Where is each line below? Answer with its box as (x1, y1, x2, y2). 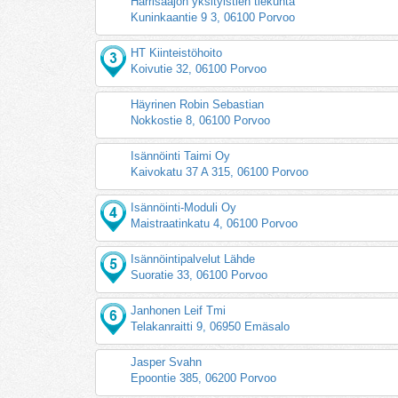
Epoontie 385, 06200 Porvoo (131, 370, 277, 385)
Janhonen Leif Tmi (131, 303, 227, 317)
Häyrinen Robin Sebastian (131, 97, 265, 111)
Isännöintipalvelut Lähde (131, 251, 256, 266)
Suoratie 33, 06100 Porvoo (131, 267, 268, 282)
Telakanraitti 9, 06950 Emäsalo (131, 319, 291, 333)
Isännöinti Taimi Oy (131, 148, 231, 163)
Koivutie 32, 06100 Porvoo (131, 61, 267, 76)
